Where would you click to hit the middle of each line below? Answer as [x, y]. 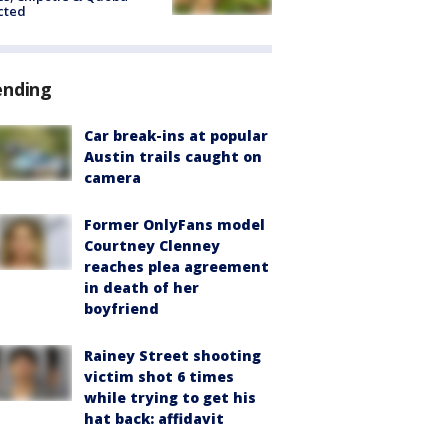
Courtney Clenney [152, 245]
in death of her [141, 287]
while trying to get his [170, 397]
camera [112, 177]
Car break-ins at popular [176, 135]
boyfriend [121, 308]
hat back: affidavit [154, 418]
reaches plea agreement [176, 266]
